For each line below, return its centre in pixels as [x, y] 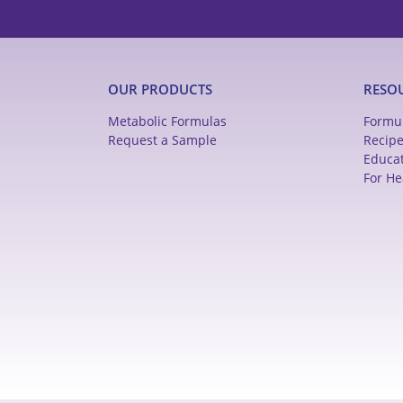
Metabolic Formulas [167, 121]
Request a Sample [162, 139]
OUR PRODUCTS [160, 89]
